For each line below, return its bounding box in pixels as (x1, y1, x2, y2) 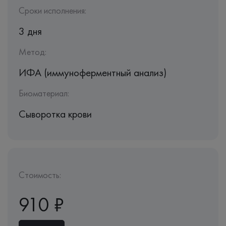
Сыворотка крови (19, 107, 92, 121)
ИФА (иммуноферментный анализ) (19, 66, 166, 79)
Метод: (19, 46, 46, 58)
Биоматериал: (19, 87, 69, 99)
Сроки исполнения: (19, 5, 86, 16)
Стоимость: (19, 169, 61, 181)
